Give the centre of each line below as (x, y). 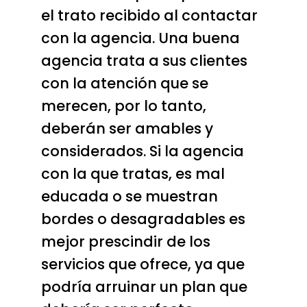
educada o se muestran (129, 196)
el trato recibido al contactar (149, 15)
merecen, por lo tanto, (123, 106)
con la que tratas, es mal (133, 173)
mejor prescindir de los (125, 241)
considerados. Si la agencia (142, 151)
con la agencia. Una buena (140, 38)
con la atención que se (124, 83)
